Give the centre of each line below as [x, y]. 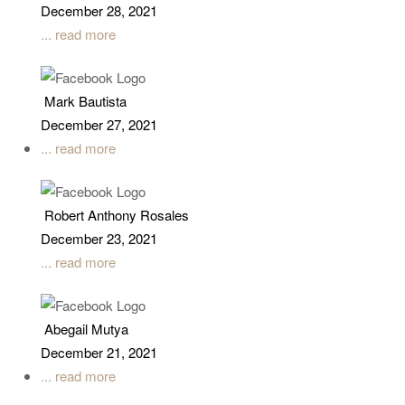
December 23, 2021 [99, 240]
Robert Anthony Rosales [117, 217]
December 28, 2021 [99, 13]
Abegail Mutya [86, 331]
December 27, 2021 [99, 127]
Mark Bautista [85, 103]
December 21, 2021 [99, 354]
